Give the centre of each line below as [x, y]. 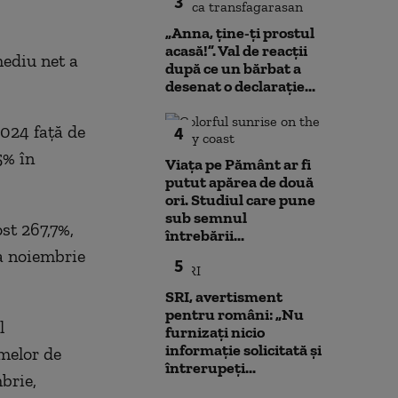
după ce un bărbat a [233, 68]
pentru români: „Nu [235, 314]
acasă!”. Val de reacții [236, 51]
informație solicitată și [243, 350]
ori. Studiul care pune [240, 200]
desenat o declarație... [240, 86]
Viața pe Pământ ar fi [238, 164]
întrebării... [205, 235]
